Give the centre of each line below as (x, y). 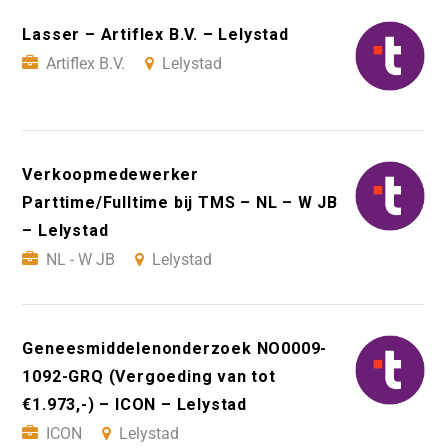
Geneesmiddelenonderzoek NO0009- (175, 349)
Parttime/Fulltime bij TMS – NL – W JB (180, 203)
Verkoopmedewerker (110, 175)
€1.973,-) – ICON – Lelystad (134, 405)
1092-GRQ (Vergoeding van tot (149, 377)
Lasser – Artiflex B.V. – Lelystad (155, 35)
